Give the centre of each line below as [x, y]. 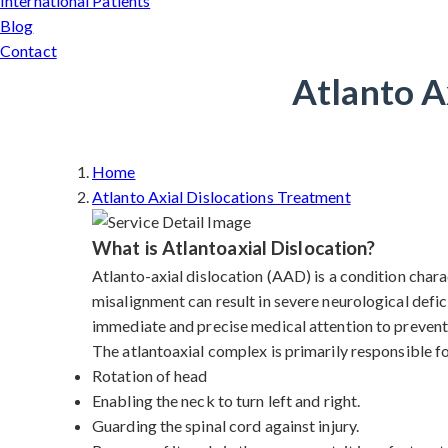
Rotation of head [150, 375]
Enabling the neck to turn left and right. [226, 400]
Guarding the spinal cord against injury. [225, 425]
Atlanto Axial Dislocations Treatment [221, 196]
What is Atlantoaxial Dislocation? [234, 248]
